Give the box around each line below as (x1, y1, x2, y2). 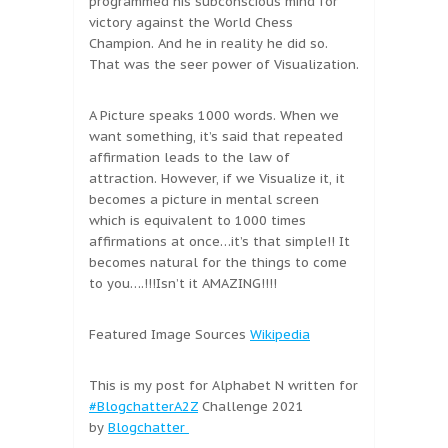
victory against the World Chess (89, 14, 293, 32)
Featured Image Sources (89, 326, 250, 344)
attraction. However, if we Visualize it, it (89, 170, 345, 188)
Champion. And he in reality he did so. (89, 35, 328, 53)
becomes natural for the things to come (89, 254, 347, 272)
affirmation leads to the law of (89, 149, 290, 167)
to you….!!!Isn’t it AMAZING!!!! (89, 275, 277, 293)
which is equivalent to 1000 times (89, 212, 306, 230)
